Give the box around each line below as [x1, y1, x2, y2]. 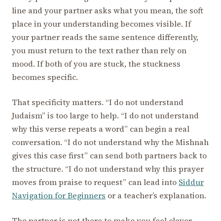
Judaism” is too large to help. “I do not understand [12, 110, 199, 121]
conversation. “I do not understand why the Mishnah [12, 136, 209, 147]
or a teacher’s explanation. [106, 189, 206, 201]
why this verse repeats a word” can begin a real [12, 123, 189, 134]
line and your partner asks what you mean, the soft [12, 4, 203, 16]
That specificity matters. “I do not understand [12, 96, 184, 108]
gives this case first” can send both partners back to [12, 149, 207, 161]
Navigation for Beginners [12, 189, 106, 201]
